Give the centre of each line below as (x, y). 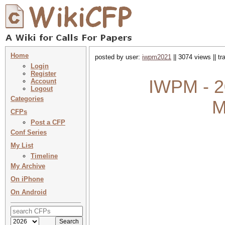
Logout (42, 89)
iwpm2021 (157, 57)
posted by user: (119, 57)
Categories (27, 99)
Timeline (44, 156)
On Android (29, 192)
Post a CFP (48, 122)
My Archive (28, 166)
